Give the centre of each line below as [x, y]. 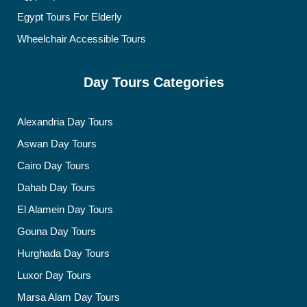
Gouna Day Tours [57, 231]
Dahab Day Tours [56, 187]
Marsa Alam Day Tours [69, 297]
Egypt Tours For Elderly [70, 17]
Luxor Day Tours [54, 275]
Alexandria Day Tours [65, 122]
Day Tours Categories [153, 82]
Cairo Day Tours [53, 165]
